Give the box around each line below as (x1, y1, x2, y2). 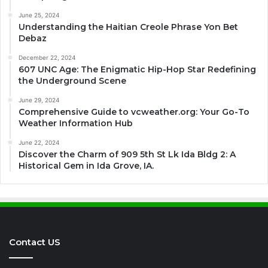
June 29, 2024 (19, 96, 59, 104)
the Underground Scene (19, 75, 126, 87)
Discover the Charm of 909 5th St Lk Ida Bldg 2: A (19, 149, 236, 160)
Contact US (9, 236, 60, 248)
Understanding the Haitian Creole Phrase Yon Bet (19, 22, 238, 33)
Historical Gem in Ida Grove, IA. (19, 160, 154, 172)
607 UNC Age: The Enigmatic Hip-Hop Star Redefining (19, 64, 256, 75)
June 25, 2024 (19, 11, 59, 19)
